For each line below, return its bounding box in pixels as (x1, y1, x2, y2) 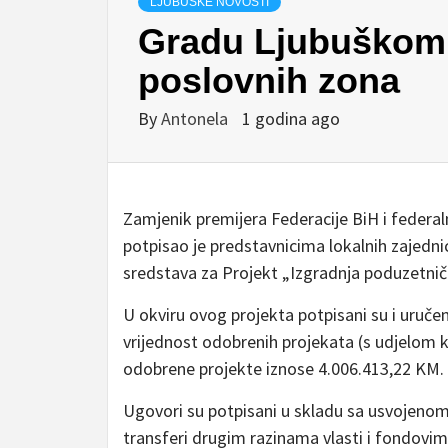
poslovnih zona (138, 60, 400, 101)
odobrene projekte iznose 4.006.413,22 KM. (123, 357, 444, 380)
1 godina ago (242, 107, 340, 130)
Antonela (161, 107, 232, 130)
